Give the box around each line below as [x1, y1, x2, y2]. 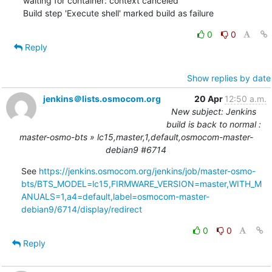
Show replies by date [186, 72, 271, 83]
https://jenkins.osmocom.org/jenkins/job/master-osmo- [38, 165, 256, 176]
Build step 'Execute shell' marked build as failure [22, 7, 214, 18]
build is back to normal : [166, 118, 261, 129]
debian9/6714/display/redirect [21, 203, 142, 214]
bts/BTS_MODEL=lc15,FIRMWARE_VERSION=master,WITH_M [21, 178, 262, 189]
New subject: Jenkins [171, 106, 256, 117]
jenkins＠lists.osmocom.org [42, 93, 161, 104]
